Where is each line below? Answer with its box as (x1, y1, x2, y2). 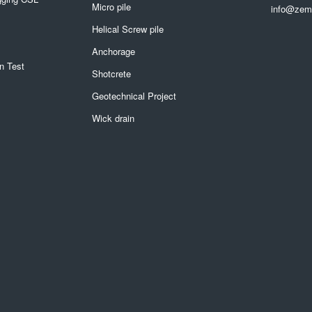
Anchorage (92, 44, 135, 58)
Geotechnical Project (92, 89, 176, 103)
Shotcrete (92, 67, 131, 80)
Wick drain (92, 111, 134, 125)
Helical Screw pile (92, 22, 164, 36)
